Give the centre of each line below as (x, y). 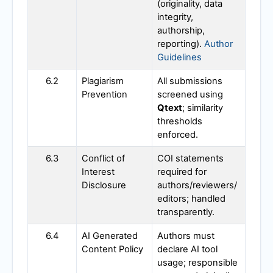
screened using (190, 95)
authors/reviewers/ (197, 186)
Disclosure (104, 186)
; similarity (203, 108)
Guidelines (179, 58)
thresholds (180, 122)
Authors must (186, 236)
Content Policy (112, 250)
